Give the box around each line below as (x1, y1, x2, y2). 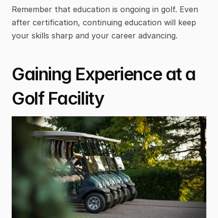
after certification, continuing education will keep (12, 18, 196, 28)
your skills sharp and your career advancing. (12, 31, 178, 41)
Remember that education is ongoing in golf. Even (12, 4, 198, 15)
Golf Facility (12, 88, 104, 109)
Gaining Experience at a (12, 63, 196, 85)
